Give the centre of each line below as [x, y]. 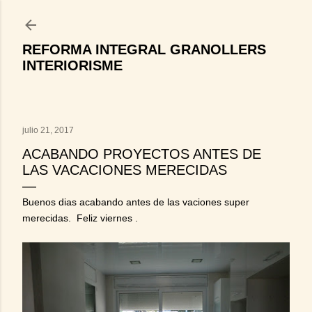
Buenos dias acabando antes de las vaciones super [136, 202]
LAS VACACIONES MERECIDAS [125, 170]
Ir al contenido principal [156, 17]
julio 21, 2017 [48, 130]
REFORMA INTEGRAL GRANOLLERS [144, 49]
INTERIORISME [72, 65]
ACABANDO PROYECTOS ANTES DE [142, 154]
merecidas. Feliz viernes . [80, 218]
